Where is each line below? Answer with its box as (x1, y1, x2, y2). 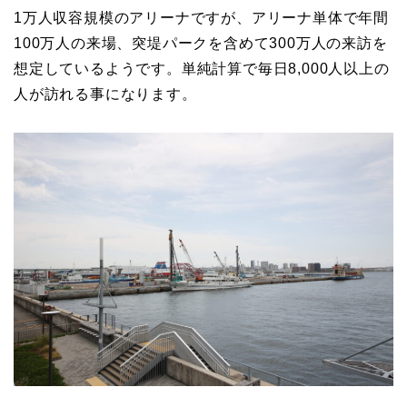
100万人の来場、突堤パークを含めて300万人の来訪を (14, 35, 388, 51)
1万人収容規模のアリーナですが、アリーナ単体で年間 (14, 9, 389, 25)
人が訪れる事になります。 (14, 85, 197, 102)
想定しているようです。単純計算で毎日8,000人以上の (14, 60, 390, 76)
